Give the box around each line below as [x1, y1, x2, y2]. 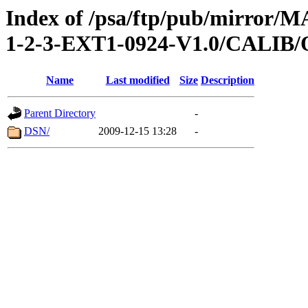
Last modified [105, 74, 170, 87]
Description [201, 74, 254, 87]
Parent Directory [24, 107, 96, 120]
